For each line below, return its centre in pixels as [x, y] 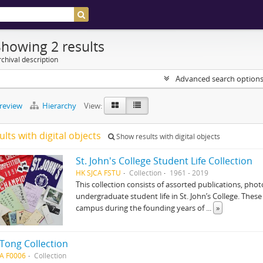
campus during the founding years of [141, 208]
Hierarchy [59, 106]
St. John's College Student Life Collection [164, 161]
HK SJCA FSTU [99, 173]
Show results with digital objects [167, 136]
